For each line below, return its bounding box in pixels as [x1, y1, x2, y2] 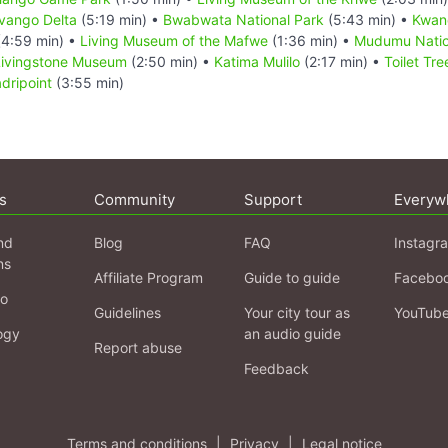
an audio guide [244, 324, 341, 342]
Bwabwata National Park [163, 10, 324, 28]
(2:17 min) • [300, 52, 384, 70]
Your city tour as [244, 303, 350, 321]
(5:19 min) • [77, 10, 163, 28]
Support [244, 189, 302, 209]
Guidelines [94, 303, 161, 321]
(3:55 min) [52, 73, 124, 91]
